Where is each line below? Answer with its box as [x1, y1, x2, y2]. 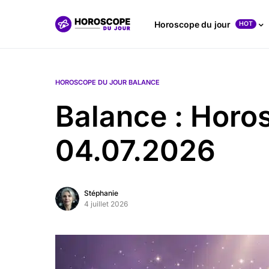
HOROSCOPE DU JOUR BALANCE [55, 78, 160, 86]
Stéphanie [84, 189, 118, 198]
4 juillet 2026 [84, 199, 128, 208]
